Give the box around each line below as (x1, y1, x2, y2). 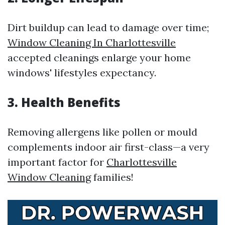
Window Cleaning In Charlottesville (8, 36, 176, 49)
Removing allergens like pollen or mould (8, 126, 197, 138)
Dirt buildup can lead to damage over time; (8, 21, 209, 34)
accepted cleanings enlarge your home (8, 51, 191, 64)
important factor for (8, 156, 106, 168)
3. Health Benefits (8, 94, 121, 110)
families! (91, 171, 134, 183)
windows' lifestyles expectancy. (8, 66, 156, 79)
